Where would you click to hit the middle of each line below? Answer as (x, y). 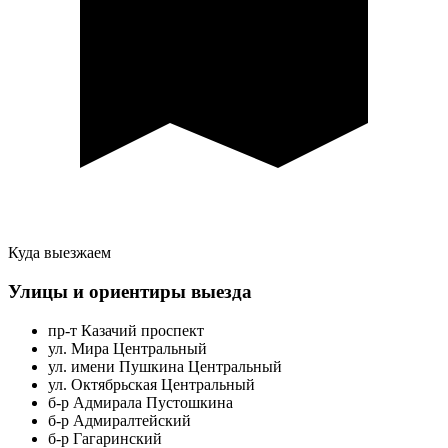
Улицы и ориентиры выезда (130, 291)
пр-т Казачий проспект (126, 330)
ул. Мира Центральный (127, 348)
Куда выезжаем (59, 253)
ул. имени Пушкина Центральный (165, 366)
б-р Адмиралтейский (119, 420)
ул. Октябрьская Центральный (151, 384)
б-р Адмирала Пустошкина (140, 402)
